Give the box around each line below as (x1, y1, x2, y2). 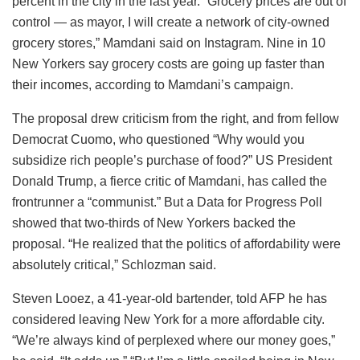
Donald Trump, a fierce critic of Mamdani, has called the (12, 174, 327, 189)
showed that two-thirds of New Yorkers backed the (12, 216, 296, 231)
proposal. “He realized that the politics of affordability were (12, 237, 341, 252)
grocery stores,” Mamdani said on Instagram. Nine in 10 (12, 36, 325, 51)
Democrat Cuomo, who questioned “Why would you (12, 133, 305, 147)
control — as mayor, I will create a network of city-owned (12, 15, 329, 30)
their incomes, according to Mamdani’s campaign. (12, 78, 293, 92)
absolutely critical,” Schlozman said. (12, 258, 216, 272)
